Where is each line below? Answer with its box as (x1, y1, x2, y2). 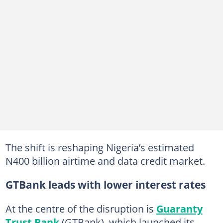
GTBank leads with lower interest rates (5, 177, 206, 192)
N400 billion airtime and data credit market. (5, 153, 205, 168)
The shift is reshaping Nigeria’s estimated (5, 140, 194, 154)
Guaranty (156, 201, 203, 216)
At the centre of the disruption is (5, 201, 156, 216)
